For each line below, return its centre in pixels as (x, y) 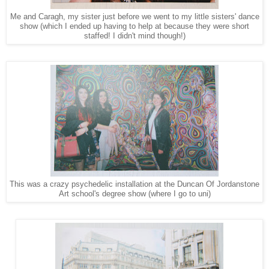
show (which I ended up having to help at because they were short (134, 27)
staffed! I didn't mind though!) (134, 36)
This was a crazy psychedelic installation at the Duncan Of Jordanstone (134, 185)
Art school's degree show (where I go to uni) (134, 194)
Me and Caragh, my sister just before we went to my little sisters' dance (134, 17)
